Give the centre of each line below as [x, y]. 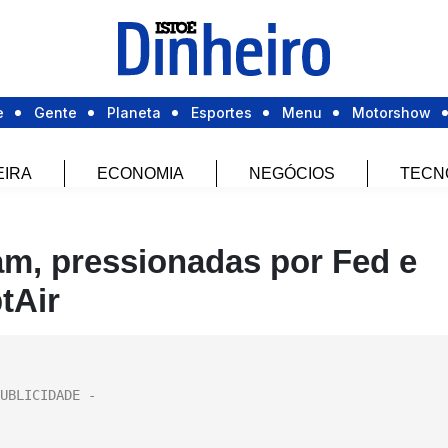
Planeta [134, 113]
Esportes [221, 113]
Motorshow [391, 113]
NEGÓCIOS [292, 174]
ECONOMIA [140, 174]
